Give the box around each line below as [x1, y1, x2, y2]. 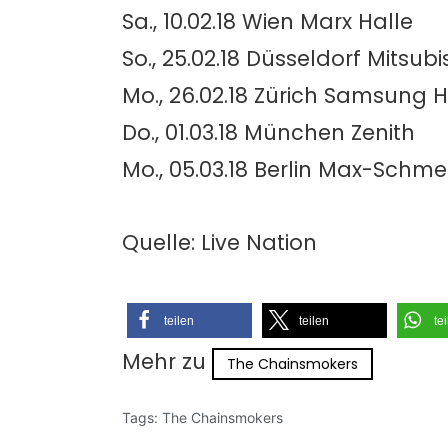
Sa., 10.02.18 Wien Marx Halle [122, 6, 413, 36]
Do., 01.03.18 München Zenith [122, 117, 415, 147]
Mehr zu [122, 347, 212, 376]
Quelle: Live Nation [122, 228, 317, 258]
